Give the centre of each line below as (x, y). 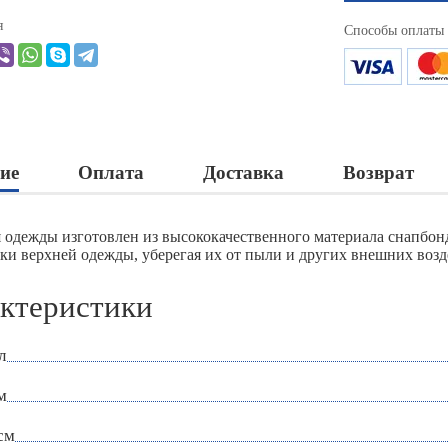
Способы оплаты (394, 31)
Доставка (243, 173)
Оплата (111, 173)
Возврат (378, 173)
